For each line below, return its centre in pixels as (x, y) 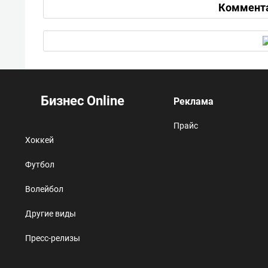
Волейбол (44, 189)
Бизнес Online (81, 100)
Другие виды (51, 213)
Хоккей (39, 140)
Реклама (194, 101)
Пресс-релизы (53, 238)
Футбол (40, 164)
